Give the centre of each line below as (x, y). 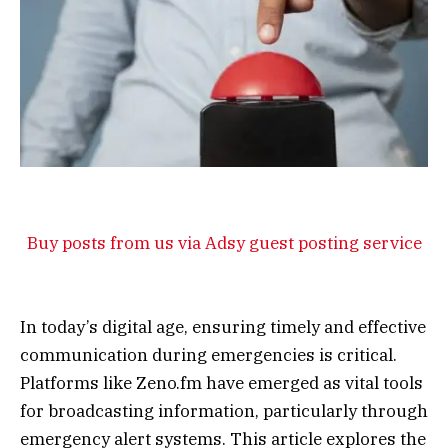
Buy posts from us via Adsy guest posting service (224, 242)
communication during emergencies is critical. (208, 354)
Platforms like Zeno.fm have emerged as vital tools (221, 382)
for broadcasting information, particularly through (224, 410)
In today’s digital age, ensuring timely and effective (223, 326)
